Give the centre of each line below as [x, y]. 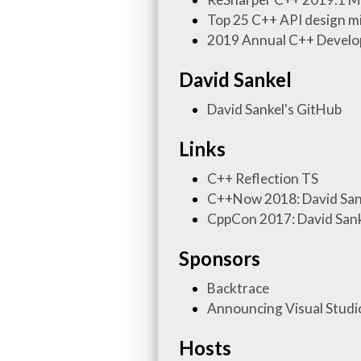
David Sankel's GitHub [274, 109]
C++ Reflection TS [262, 178]
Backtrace [238, 288]
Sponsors [220, 258]
